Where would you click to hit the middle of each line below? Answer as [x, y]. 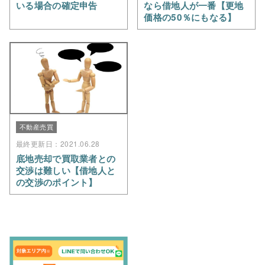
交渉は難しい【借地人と [66, 170]
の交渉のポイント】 [57, 182]
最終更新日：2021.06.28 [58, 143]
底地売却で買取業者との [66, 158]
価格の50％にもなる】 [190, 17]
